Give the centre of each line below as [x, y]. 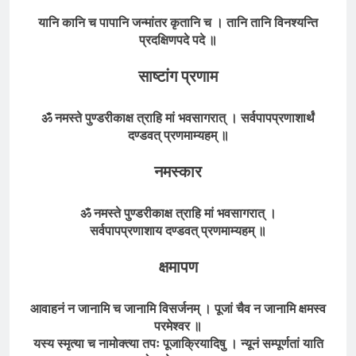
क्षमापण [178, 267]
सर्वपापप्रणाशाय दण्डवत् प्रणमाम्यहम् [172, 231]
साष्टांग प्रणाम [178, 77]
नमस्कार [178, 172]
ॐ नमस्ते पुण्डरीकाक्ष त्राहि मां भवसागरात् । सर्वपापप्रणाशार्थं [178, 118]
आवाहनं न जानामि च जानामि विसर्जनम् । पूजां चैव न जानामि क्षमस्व [178, 309]
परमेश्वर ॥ [178, 326]
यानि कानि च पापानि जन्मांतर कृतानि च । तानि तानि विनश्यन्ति [178, 23]
